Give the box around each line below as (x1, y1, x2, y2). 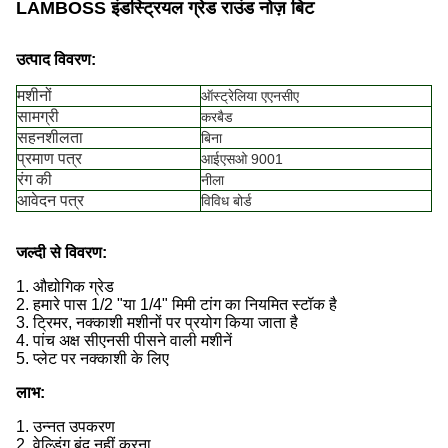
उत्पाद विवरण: (16, 51, 96, 68)
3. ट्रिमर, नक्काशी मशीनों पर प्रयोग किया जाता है (16, 314, 298, 331)
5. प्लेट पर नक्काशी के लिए (16, 350, 169, 367)
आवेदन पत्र (17, 192, 84, 209)
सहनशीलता (17, 129, 83, 146)
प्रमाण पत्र (17, 150, 82, 167)
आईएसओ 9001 (201, 151, 283, 167)
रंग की (17, 171, 52, 188)
